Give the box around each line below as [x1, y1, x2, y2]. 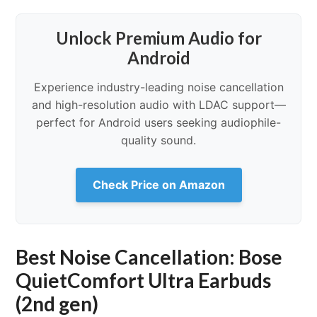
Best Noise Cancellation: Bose [16, 244, 283, 269]
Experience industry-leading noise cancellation [33, 79, 284, 94]
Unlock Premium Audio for [55, 27, 262, 48]
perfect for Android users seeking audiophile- [36, 115, 281, 129]
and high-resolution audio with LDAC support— [31, 97, 286, 112]
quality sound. [121, 132, 196, 147]
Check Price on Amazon [92, 177, 225, 192]
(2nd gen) [16, 291, 99, 316]
